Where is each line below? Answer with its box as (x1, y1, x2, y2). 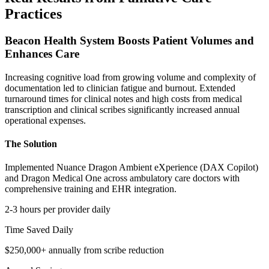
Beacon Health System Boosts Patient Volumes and (5, 34, 254, 47)
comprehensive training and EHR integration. (5, 184, 177, 195)
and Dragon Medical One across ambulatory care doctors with (5, 173, 240, 184)
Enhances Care (5, 47, 79, 60)
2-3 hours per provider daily (5, 204, 110, 215)
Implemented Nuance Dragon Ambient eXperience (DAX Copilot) (5, 162, 258, 173)
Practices (5, 5, 62, 22)
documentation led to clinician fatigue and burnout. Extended (5, 82, 235, 93)
